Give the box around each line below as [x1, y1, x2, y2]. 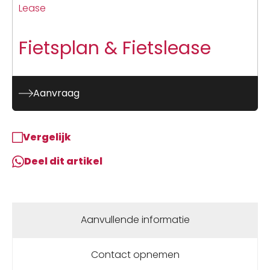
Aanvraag [33, 86, 80, 100]
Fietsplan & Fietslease [19, 35, 211, 61]
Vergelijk [23, 130, 71, 144]
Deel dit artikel [24, 154, 102, 168]
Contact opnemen [90, 247, 180, 262]
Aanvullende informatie [80, 212, 190, 227]
